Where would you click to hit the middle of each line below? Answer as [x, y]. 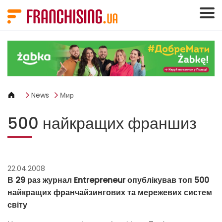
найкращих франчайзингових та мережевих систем [110, 193]
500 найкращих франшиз [102, 123]
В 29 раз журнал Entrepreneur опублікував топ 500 [108, 180]
